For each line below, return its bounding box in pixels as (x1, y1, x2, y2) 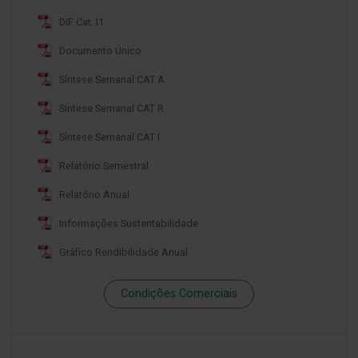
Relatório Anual (59, 188, 129, 201)
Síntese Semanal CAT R (59, 101, 164, 114)
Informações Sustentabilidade (59, 217, 198, 229)
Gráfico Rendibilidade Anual (59, 245, 188, 258)
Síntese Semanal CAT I (59, 130, 160, 143)
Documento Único (59, 44, 141, 57)
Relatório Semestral (59, 159, 149, 172)
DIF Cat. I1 (59, 15, 104, 28)
